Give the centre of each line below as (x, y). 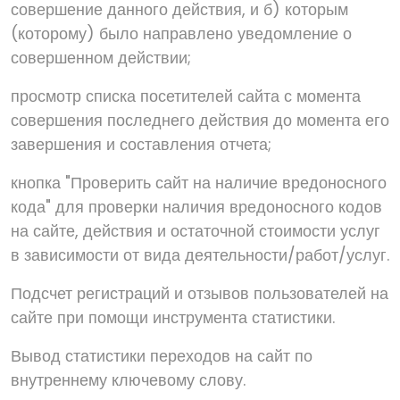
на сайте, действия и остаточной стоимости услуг (196, 231)
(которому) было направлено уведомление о (181, 33)
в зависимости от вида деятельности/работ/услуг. (200, 255)
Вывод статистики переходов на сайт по (162, 356)
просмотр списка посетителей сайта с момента (186, 96)
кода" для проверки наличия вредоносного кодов (196, 207)
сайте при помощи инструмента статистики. (173, 317)
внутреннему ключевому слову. (128, 380)
